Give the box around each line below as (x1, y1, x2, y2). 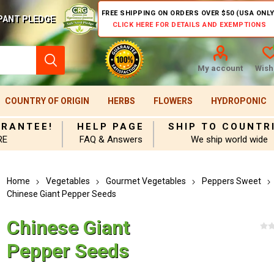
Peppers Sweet (202, 176, 262, 186)
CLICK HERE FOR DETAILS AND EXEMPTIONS (112, 21, 267, 29)
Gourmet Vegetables (106, 176, 187, 186)
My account (197, 64, 243, 73)
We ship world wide (191, 134, 268, 145)
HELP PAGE (77, 121, 145, 132)
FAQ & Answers (79, 134, 143, 145)
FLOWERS (153, 96, 193, 106)
